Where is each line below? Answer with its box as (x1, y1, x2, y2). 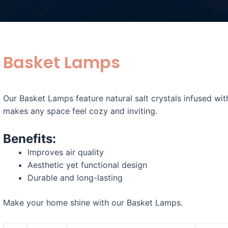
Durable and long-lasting (27, 172, 123, 183)
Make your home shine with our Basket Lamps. (3, 197, 183, 208)
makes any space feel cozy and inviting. (3, 105, 157, 116)
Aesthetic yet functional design (27, 159, 147, 170)
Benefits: (3, 131, 56, 146)
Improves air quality (27, 147, 104, 157)
